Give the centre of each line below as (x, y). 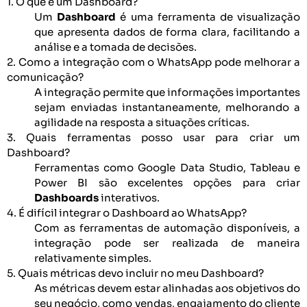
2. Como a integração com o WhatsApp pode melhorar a (153, 62)
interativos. (129, 197)
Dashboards (66, 197)
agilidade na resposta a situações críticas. (142, 122)
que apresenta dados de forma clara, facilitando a (167, 32)
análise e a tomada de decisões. (115, 47)
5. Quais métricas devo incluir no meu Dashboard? (135, 273)
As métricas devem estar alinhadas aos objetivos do (167, 288)
